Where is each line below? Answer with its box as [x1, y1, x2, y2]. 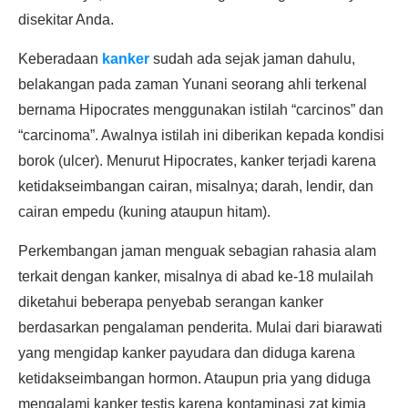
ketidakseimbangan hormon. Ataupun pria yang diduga [18, 371, 371, 386]
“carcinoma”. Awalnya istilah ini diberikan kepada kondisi [18, 127, 384, 143]
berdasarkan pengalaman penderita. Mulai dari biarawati [18, 320, 382, 335]
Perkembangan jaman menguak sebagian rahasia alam [18, 243, 376, 259]
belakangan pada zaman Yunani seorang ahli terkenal [18, 76, 367, 92]
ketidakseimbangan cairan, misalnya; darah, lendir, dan [18, 178, 373, 194]
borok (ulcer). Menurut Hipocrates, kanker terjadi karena [18, 153, 376, 168]
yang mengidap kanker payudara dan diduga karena [18, 345, 355, 361]
